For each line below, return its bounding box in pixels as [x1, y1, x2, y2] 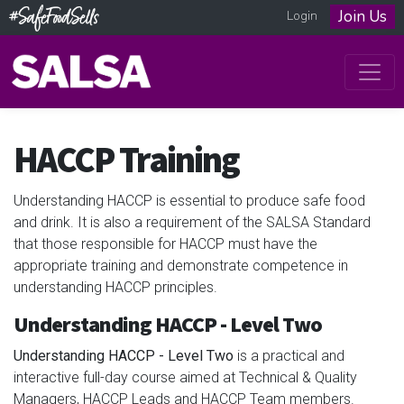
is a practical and [234, 346, 344, 364]
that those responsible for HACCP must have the [14, 234, 317, 252]
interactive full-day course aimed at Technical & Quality [14, 368, 357, 386]
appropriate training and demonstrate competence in [14, 256, 348, 274]
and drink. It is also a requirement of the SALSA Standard [14, 213, 371, 231]
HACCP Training [14, 134, 239, 187]
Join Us [338, 6, 387, 27]
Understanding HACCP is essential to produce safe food [14, 191, 365, 209]
